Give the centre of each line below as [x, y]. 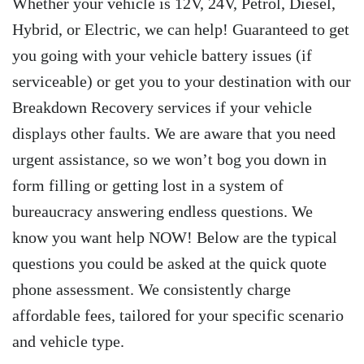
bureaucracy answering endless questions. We [162, 212]
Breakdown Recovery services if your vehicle [162, 108]
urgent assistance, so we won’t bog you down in [169, 160]
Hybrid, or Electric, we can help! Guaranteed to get [181, 30]
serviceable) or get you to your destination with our [182, 82]
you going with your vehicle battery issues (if [162, 56]
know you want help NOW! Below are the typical [175, 238]
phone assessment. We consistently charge [152, 290]
